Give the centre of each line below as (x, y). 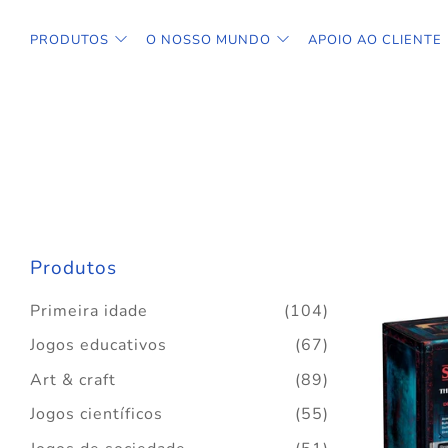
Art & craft (73, 379)
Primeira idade (89, 310)
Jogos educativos (98, 345)
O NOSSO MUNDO (208, 39)
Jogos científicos (96, 414)
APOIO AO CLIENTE (375, 39)
